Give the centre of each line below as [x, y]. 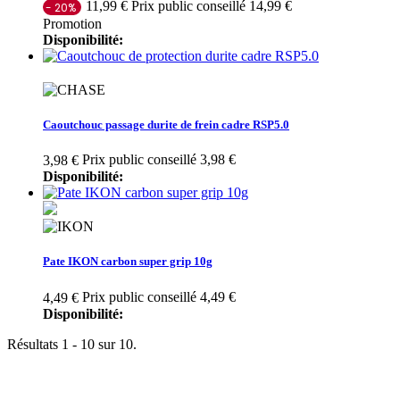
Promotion [72, 23]
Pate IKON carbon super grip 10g [128, 262]
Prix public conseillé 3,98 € [159, 159]
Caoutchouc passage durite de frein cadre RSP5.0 [166, 124]
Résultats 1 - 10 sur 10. [72, 344]
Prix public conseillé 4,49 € [159, 296]
